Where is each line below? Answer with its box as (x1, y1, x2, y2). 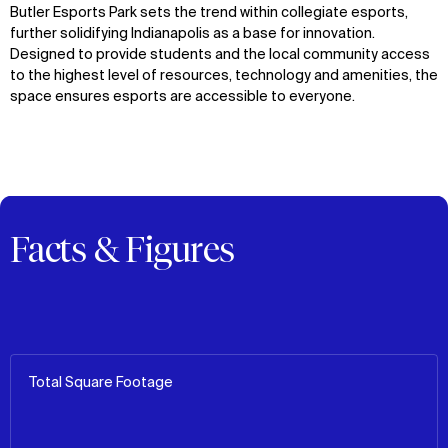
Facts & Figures (10, 226, 235, 271)
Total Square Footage (28, 375, 173, 390)
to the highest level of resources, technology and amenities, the (10, 69, 438, 83)
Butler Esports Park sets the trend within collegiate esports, (10, 6, 408, 20)
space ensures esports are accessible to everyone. (10, 90, 355, 104)
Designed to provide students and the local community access (10, 48, 430, 62)
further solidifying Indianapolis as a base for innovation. (10, 27, 375, 41)
